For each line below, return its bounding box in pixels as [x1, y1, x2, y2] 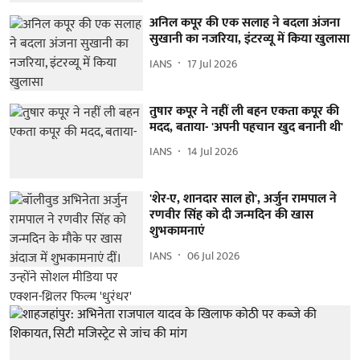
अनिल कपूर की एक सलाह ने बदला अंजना [149, 12, 341, 35]
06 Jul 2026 [187, 246, 240, 265]
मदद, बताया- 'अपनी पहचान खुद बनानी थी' [149, 116, 344, 138]
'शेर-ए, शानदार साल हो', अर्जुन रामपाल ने [149, 188, 337, 211]
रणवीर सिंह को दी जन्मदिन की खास [149, 204, 314, 227]
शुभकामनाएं [149, 220, 206, 243]
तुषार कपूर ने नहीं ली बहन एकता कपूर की [149, 100, 340, 122]
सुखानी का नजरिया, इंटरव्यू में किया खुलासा [149, 28, 350, 51]
